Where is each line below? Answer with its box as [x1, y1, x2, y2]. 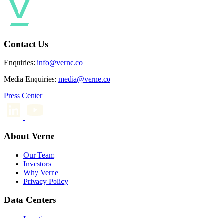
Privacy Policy [23, 177, 68, 185]
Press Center [4, 91, 42, 100]
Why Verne [23, 168, 58, 177]
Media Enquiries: [4, 75, 56, 84]
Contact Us [4, 38, 48, 49]
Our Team [23, 150, 54, 159]
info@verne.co [37, 58, 83, 67]
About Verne [4, 130, 54, 141]
